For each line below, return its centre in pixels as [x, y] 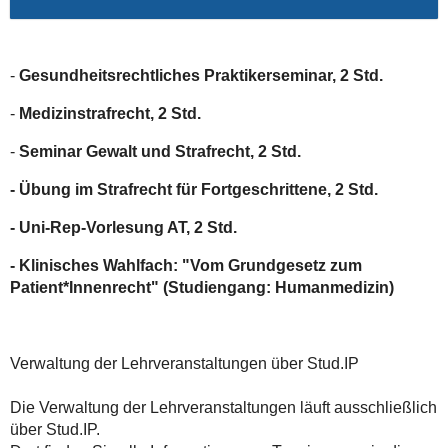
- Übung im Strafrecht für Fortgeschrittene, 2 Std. [193, 190]
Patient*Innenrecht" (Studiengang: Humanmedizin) [201, 288]
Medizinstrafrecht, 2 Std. [109, 114]
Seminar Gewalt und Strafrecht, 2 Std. [159, 152]
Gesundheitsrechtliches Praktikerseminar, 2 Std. [200, 76]
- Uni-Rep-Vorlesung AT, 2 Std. [123, 228]
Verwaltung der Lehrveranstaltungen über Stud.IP [184, 364]
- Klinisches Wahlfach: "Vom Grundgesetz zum [185, 266]
